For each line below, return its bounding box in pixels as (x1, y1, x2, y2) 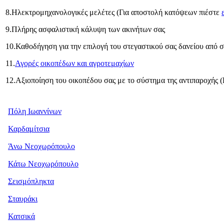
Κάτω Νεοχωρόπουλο (8, 159, 78, 168)
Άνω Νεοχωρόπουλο (8, 141, 75, 150)
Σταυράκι (8, 194, 37, 203)
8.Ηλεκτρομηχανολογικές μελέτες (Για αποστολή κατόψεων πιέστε (5, 7, 221, 16)
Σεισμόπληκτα (8, 176, 54, 185)
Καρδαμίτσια (8, 124, 49, 133)
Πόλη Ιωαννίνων (8, 106, 61, 115)
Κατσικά (8, 211, 35, 220)
